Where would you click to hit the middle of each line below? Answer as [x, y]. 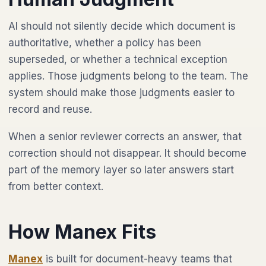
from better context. [56, 186]
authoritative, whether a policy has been [105, 43]
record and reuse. [50, 109]
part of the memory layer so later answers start [121, 170]
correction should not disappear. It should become [127, 153]
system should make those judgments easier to [121, 93]
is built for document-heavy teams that [137, 259]
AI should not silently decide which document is [122, 26]
